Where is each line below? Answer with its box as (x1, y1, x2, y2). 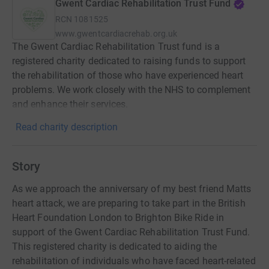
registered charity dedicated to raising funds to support (12, 55, 246, 67)
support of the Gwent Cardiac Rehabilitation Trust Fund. (12, 226, 250, 238)
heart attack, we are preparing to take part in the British (12, 198, 246, 210)
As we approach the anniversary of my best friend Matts (12, 183, 252, 195)
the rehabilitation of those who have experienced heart (12, 70, 244, 82)
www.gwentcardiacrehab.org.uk (55, 29, 177, 39)
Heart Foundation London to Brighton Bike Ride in (12, 212, 224, 224)
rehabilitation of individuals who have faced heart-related (12, 255, 256, 267)
